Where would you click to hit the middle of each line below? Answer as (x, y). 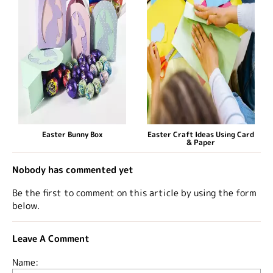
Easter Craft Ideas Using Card (201, 134)
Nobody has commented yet (73, 169)
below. (26, 206)
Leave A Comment (51, 239)
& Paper (201, 142)
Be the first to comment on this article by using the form (134, 193)
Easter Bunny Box (72, 134)
